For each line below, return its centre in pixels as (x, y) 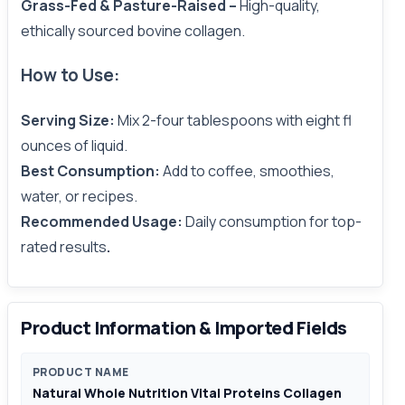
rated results (64, 246)
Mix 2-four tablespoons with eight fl (235, 120)
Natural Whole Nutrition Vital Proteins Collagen (187, 392)
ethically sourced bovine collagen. (133, 31)
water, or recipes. (79, 196)
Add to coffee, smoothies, (249, 170)
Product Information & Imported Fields (184, 327)
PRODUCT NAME (81, 372)
